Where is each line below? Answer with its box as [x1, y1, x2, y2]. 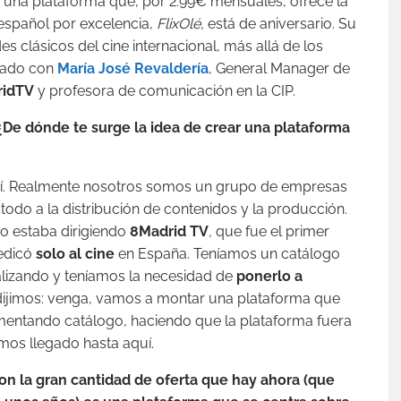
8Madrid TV [130, 223, 209, 240]
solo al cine [36, 245, 115, 262]
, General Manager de [209, 60, 350, 77]
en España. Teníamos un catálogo [115, 245, 340, 262]
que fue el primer [212, 223, 329, 240]
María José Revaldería [57, 60, 209, 77]
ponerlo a [236, 268, 303, 285]
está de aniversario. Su [208, 15, 356, 32]
